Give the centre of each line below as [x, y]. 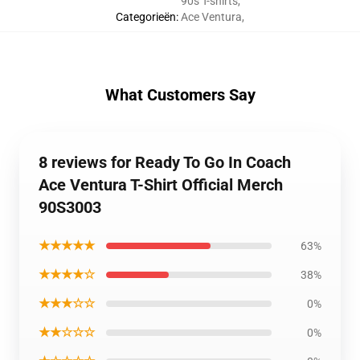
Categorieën [146, 17]
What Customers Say [180, 95]
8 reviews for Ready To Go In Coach [165, 162]
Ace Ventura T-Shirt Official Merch [161, 185]
